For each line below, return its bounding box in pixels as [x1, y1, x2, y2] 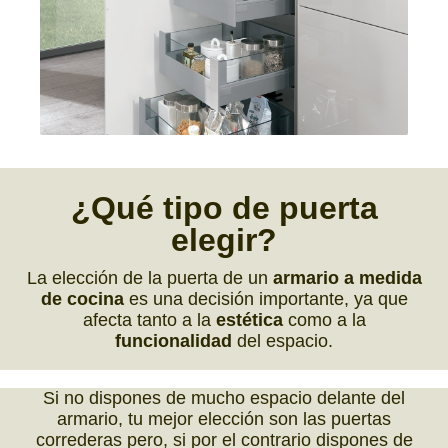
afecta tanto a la [82, 310, 216, 331]
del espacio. [232, 331, 333, 352]
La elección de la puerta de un [26, 268, 273, 289]
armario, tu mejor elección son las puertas [57, 409, 391, 430]
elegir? [171, 222, 277, 259]
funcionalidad [115, 331, 232, 352]
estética [215, 310, 283, 331]
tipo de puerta [162, 190, 378, 227]
